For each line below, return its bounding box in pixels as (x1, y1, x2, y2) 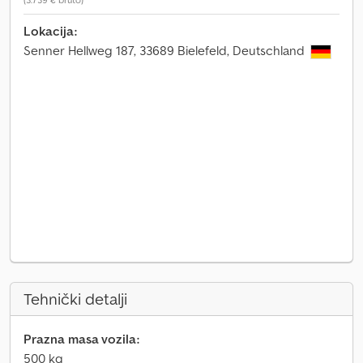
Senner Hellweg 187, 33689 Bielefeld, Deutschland (23, 42, 308, 58)
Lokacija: (23, 23, 77, 39)
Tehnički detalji (23, 288, 127, 310)
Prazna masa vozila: (23, 331, 139, 347)
